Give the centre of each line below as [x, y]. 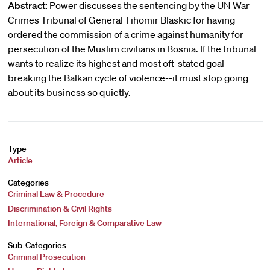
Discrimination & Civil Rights [60, 209]
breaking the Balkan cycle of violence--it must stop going [128, 78]
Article [20, 160]
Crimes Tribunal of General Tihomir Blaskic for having [121, 20]
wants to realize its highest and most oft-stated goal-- [119, 63]
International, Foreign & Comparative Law [84, 223]
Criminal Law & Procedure [56, 194]
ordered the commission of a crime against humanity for [125, 34]
